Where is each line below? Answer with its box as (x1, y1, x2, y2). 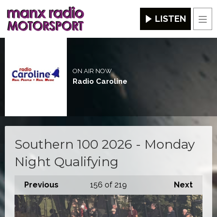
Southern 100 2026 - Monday (15, 136, 195, 152)
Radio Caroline (72, 77, 127, 86)
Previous (24, 180, 59, 189)
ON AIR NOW (72, 67, 112, 75)
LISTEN (155, 14, 186, 24)
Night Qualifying (15, 154, 119, 170)
